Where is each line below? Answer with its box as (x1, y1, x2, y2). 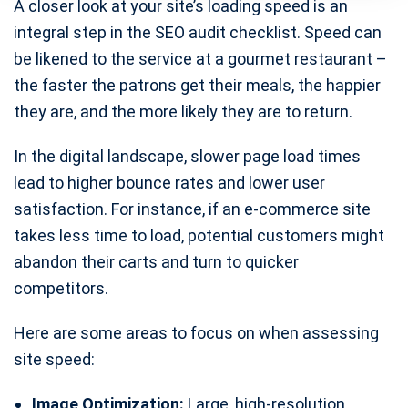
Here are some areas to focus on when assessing (14, 323, 379, 343)
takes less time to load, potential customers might (14, 226, 384, 246)
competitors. (14, 279, 108, 299)
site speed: (14, 350, 95, 370)
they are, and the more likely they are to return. (14, 102, 352, 122)
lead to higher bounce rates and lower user (14, 173, 325, 193)
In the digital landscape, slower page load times (14, 147, 361, 167)
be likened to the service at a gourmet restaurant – (14, 49, 387, 69)
